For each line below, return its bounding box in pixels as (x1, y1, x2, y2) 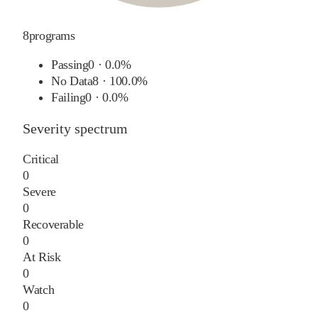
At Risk (23, 249, 61, 264)
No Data (51, 73, 93, 88)
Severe (23, 184, 56, 199)
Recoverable (23, 216, 84, 231)
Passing (51, 57, 89, 72)
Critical (23, 151, 60, 166)
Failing (51, 89, 86, 104)
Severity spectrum (23, 120, 128, 136)
